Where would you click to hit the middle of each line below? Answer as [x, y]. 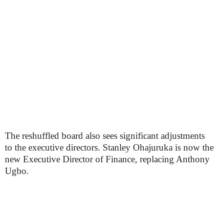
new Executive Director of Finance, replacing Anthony [107, 159]
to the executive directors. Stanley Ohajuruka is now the [109, 148]
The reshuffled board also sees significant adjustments [105, 136]
